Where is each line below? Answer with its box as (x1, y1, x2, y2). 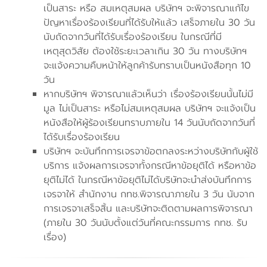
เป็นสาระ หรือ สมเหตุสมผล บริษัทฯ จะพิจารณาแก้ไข (43, 1, 249, 15)
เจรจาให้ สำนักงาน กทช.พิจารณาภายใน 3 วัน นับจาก (43, 187, 254, 201)
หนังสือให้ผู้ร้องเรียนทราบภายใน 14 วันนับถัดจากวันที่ (43, 116, 255, 130)
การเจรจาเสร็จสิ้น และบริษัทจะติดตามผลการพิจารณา (43, 201, 253, 216)
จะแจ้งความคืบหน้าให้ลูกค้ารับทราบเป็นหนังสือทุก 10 (43, 58, 251, 73)
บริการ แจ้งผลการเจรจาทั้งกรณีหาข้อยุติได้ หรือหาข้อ (43, 159, 256, 173)
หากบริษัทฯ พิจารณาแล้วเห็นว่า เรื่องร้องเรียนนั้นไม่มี (43, 87, 253, 101)
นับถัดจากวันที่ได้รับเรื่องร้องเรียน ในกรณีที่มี (43, 30, 222, 44)
